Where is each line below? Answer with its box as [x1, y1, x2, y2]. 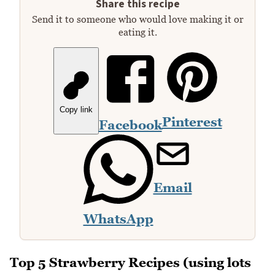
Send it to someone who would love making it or [31, 14, 244, 25]
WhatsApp [83, 211, 153, 227]
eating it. [118, 26, 157, 38]
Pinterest [161, 114, 222, 130]
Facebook [98, 117, 162, 133]
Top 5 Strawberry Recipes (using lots [10, 254, 251, 270]
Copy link [59, 105, 93, 115]
